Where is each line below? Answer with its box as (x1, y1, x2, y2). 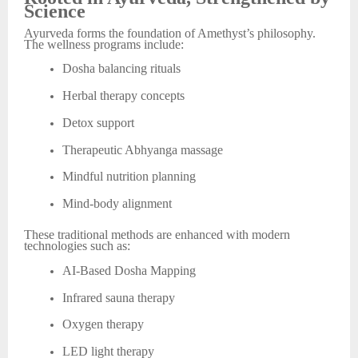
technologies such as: (24, 239, 130, 253)
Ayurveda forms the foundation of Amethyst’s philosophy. (24, 26, 316, 40)
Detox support (62, 115, 134, 129)
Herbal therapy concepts (62, 89, 185, 103)
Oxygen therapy (62, 317, 144, 332)
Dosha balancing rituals (62, 62, 181, 76)
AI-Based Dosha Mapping (62, 263, 196, 277)
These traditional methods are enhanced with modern (24, 228, 290, 242)
